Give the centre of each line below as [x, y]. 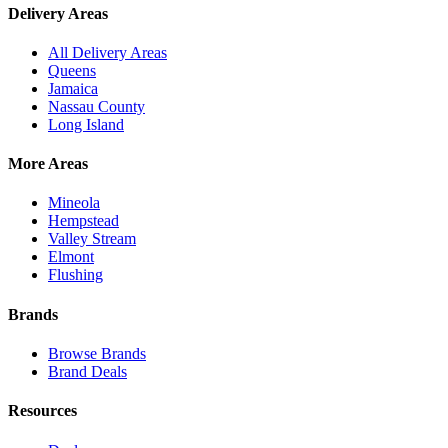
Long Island [86, 124]
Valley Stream [92, 239]
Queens [72, 70]
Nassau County [96, 106]
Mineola [74, 203]
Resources [42, 411]
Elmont [71, 257]
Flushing [75, 275]
